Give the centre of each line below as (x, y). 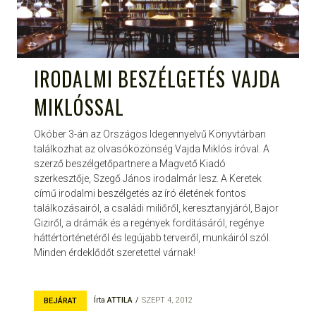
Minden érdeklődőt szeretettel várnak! (115, 253)
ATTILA (120, 300)
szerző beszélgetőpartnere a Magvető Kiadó (130, 164)
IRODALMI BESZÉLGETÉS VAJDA (158, 79)
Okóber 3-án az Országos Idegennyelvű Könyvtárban (150, 134)
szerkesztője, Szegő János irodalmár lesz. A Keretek (148, 179)
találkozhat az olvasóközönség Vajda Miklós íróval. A (152, 149)
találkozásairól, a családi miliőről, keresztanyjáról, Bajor (156, 208)
